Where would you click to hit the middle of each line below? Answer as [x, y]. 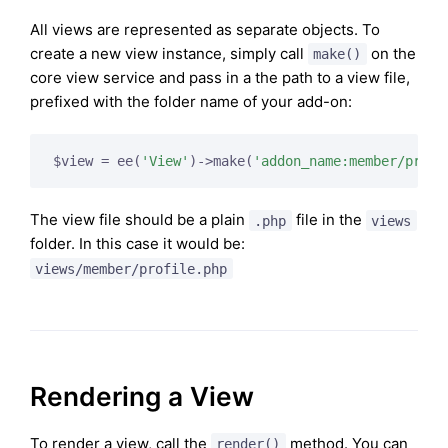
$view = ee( [96, 161]
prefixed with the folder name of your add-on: [191, 101]
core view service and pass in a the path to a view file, [220, 77]
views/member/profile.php [131, 268]
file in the [328, 220]
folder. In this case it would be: [137, 244]
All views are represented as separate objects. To [205, 29]
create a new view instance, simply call [169, 53]
